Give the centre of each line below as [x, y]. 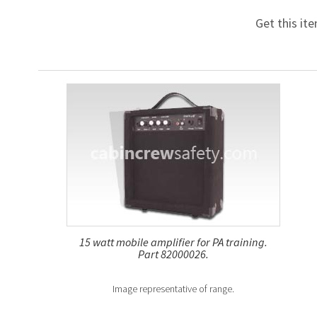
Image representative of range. [174, 288]
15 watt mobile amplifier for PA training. [174, 242]
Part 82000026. [174, 254]
